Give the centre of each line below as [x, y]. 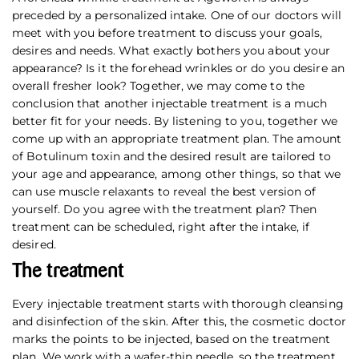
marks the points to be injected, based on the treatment [171, 339]
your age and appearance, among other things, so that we [177, 174]
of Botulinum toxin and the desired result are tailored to [171, 157]
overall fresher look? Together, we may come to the [159, 86]
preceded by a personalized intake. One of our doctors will [177, 16]
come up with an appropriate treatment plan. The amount [177, 139]
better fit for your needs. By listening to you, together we [175, 121]
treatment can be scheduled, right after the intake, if [161, 227]
